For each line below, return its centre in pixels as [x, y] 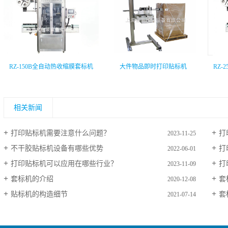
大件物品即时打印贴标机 [153, 67]
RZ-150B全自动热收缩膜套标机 [51, 67]
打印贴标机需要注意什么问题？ [60, 133]
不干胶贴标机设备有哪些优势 [57, 149]
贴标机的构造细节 [39, 194]
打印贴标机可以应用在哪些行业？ [64, 164]
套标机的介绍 [32, 179]
